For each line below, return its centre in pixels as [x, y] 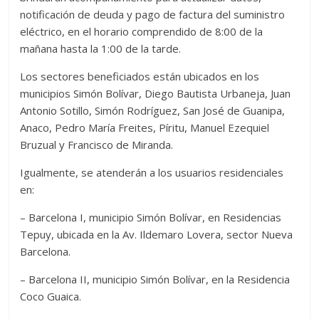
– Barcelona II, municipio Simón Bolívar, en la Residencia [155, 279]
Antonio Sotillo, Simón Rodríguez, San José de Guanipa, [153, 111]
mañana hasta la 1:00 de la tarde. [101, 49]
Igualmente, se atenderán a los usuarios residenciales [152, 173]
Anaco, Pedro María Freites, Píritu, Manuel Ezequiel [145, 128]
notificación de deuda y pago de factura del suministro [153, 15]
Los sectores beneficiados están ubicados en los [140, 77]
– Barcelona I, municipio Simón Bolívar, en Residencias [151, 218]
